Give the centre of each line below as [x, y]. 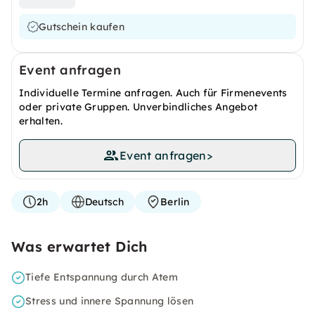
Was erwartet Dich [79, 246]
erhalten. [41, 121]
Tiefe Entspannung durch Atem [102, 277]
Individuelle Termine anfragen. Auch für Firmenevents [153, 93]
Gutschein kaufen [82, 27]
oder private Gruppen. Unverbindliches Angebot [139, 107]
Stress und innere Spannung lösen [110, 301]
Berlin [175, 202]
